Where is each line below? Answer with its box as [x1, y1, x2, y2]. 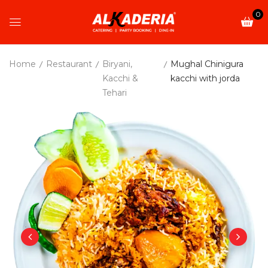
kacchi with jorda [170, 72, 240, 84]
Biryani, [102, 58, 132, 69]
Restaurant [46, 58, 92, 69]
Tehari [102, 87, 127, 98]
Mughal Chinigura [170, 58, 244, 69]
